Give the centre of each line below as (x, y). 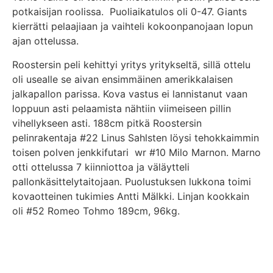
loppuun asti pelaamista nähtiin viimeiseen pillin (122, 108)
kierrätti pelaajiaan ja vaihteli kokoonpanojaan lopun (133, 27)
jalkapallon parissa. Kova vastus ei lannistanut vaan (130, 94)
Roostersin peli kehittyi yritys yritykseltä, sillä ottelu (131, 64)
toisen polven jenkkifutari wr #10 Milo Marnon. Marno (136, 152)
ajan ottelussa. (45, 41)
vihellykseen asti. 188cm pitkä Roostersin (107, 123)
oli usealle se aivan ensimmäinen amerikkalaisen (122, 79)
